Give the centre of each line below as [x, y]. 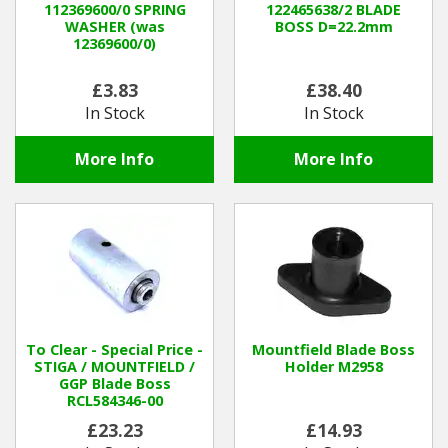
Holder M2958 [333, 367]
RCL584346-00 [114, 401]
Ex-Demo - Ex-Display [97, 95]
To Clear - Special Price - [114, 350]
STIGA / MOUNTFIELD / [114, 367]
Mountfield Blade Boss [333, 350]
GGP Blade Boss [114, 384]
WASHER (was [114, 27]
